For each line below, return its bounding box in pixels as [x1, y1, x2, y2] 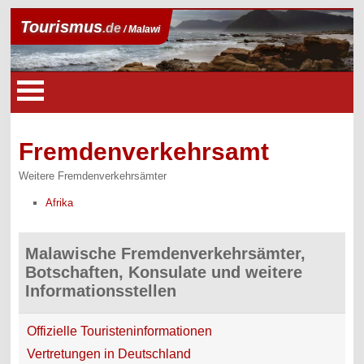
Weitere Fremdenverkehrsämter [19, 170, 167, 183]
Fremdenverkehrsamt [19, 138, 270, 166]
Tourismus [20, 18, 103, 36]
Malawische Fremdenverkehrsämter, [25, 244, 306, 262]
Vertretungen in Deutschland [27, 346, 192, 361]
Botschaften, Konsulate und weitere [25, 262, 303, 281]
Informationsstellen [25, 281, 177, 300]
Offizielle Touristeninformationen [27, 323, 213, 338]
